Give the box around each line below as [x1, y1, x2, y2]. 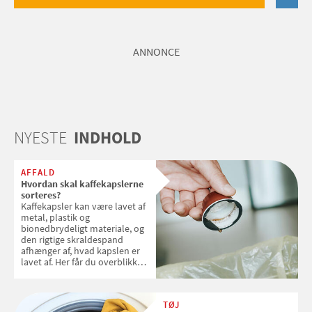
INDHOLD [70, 126, 141, 148]
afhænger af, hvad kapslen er [21, 244, 140, 257]
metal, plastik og [21, 210, 90, 224]
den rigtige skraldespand [21, 233, 123, 246]
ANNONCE [132, 44, 180, 58]
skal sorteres [21, 277, 74, 290]
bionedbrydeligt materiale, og [21, 221, 144, 235]
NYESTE [14, 126, 67, 148]
